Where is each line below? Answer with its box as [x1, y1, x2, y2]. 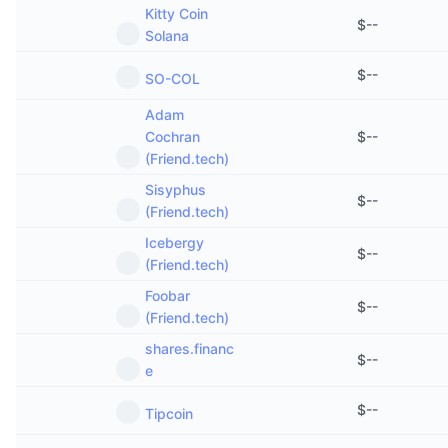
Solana [145, 27, 189, 44]
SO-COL [145, 70, 200, 87]
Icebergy [145, 234, 204, 251]
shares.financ [145, 340, 234, 357]
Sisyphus [145, 181, 206, 198]
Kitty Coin [145, 5, 208, 22]
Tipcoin [145, 405, 193, 422]
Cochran [145, 128, 200, 145]
